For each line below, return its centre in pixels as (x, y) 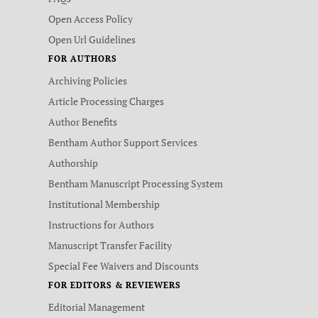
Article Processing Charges (106, 102)
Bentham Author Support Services (123, 143)
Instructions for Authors (101, 225)
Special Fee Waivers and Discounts (124, 266)
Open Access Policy (91, 19)
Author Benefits (83, 122)
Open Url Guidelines (92, 40)
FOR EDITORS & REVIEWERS (115, 285)
